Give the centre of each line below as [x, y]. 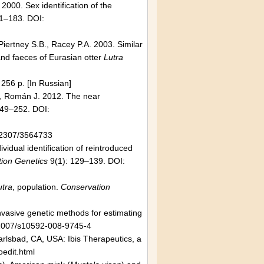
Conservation [85, 187]
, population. [37, 187]
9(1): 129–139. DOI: [86, 161]
